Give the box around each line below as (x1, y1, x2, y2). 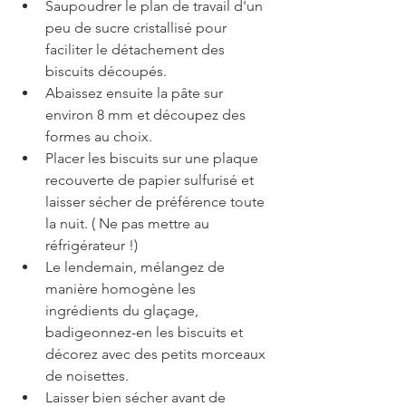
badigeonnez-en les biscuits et (45, 324, 246, 342)
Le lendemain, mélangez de (45, 258, 228, 276)
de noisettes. (45, 367, 129, 385)
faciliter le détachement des (45, 41, 228, 59)
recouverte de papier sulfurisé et (45, 171, 257, 189)
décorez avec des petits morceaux (45, 345, 269, 363)
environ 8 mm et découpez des (45, 106, 249, 124)
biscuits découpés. (45, 63, 167, 81)
